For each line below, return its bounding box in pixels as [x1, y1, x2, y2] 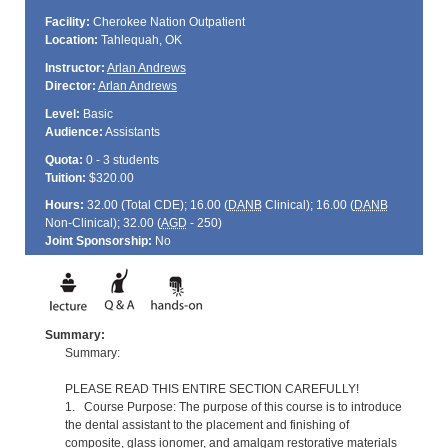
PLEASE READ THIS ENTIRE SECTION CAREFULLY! [64, 381, 359, 396]
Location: [44, 33, 98, 48]
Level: [44, 106, 80, 121]
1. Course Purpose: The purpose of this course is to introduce [64, 399, 402, 414]
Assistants [102, 124, 160, 139]
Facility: [44, 15, 90, 30]
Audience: [44, 124, 103, 139]
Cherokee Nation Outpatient [89, 15, 245, 30]
